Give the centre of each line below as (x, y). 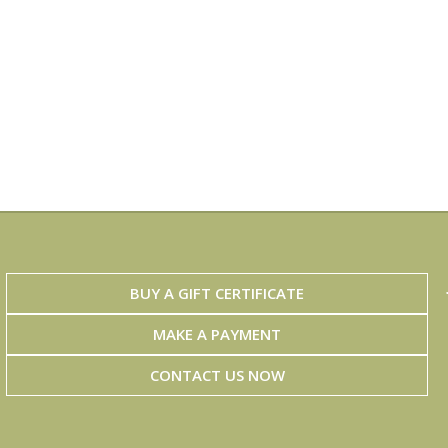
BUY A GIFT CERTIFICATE (217, 293)
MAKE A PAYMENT (217, 334)
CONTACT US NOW (217, 375)
